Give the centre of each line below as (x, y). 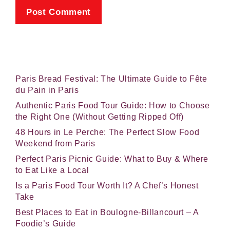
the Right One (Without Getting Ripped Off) (100, 117)
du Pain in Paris (47, 90)
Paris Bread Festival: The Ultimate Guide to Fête (111, 79)
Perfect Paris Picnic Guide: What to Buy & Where (112, 159)
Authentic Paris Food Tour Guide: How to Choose (113, 106)
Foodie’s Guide (46, 224)
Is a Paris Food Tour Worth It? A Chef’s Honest (107, 186)
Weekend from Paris (55, 144)
